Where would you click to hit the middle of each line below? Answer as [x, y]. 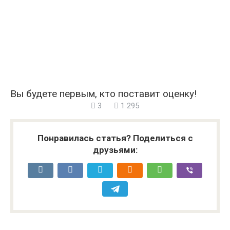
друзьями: [115, 150]
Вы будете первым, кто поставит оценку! [103, 93]
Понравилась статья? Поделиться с [115, 138]
